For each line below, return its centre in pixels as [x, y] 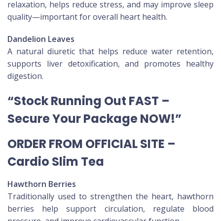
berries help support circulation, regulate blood [110, 209]
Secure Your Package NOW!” [94, 119]
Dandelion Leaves [41, 39]
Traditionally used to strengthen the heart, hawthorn [110, 197]
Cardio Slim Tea [56, 162]
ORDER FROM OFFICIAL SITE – [92, 144]
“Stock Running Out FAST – [89, 101]
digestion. [25, 76]
